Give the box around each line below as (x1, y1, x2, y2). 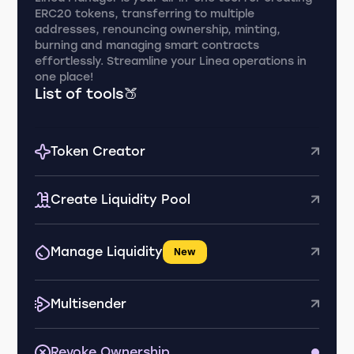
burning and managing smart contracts (35, 39, 260, 52)
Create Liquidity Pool (51, 192, 191, 207)
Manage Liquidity (51, 244, 164, 259)
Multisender (51, 296, 127, 311)
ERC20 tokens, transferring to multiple (35, 7, 255, 21)
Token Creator (51, 144, 146, 159)
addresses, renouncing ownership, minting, (35, 23, 281, 36)
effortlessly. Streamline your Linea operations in (35, 55, 307, 68)
